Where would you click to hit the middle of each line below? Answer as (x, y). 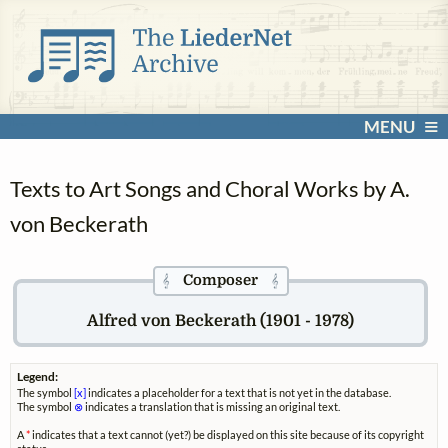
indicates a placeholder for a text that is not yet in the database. (239, 393)
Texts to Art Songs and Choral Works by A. (210, 189)
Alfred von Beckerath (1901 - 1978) (221, 320)
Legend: (38, 377)
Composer (221, 280)
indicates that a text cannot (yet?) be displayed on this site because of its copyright (227, 435)
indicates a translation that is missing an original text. (212, 407)
